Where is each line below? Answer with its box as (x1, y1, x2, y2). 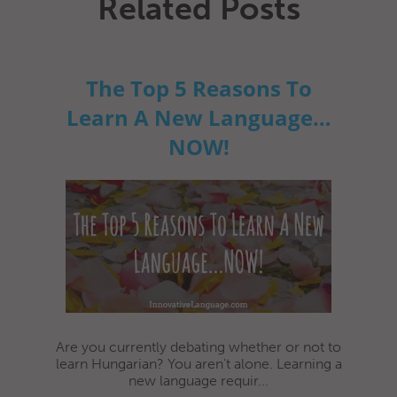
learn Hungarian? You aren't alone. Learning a (55, 354, 342, 372)
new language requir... (128, 371, 269, 389)
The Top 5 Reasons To (85, 73, 312, 103)
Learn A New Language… (66, 102, 331, 132)
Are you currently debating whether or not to (56, 338, 341, 355)
